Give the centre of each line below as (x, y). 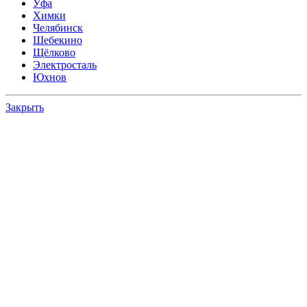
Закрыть (25, 108)
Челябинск (58, 28)
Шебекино (58, 40)
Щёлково (54, 53)
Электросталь (65, 65)
